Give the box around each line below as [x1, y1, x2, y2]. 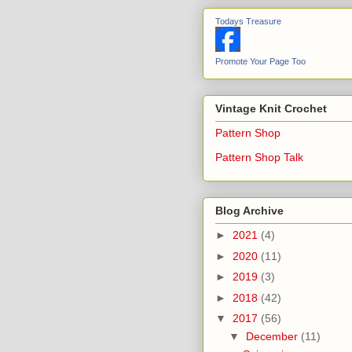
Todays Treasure [215, 16, 281, 26]
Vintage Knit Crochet [215, 101, 327, 115]
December [245, 330, 301, 343]
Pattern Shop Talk [215, 150, 303, 163]
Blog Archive [215, 204, 284, 218]
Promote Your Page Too [215, 56, 306, 66]
